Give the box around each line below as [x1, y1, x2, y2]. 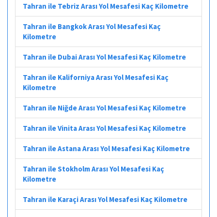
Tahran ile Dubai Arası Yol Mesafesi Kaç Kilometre [23, 52, 186, 62]
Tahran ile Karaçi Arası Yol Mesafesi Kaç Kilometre [23, 194, 187, 204]
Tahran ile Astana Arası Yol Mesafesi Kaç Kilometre [23, 143, 190, 153]
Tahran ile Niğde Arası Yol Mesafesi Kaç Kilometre [23, 103, 186, 112]
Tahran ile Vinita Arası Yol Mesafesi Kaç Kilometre [23, 123, 186, 133]
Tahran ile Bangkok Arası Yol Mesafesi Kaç [23, 21, 161, 31]
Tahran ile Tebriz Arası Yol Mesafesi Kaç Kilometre [23, 1, 188, 11]
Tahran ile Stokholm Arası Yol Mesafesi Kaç [23, 164, 164, 173]
